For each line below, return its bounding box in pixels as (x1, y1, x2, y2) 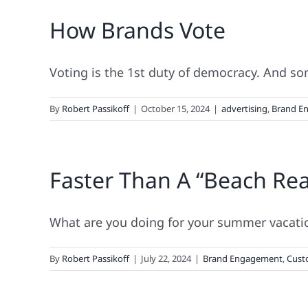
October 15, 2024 (141, 102, 210, 115)
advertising (221, 102, 267, 115)
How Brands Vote (49, 15, 225, 45)
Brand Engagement (203, 252, 283, 265)
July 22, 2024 (141, 252, 191, 265)
